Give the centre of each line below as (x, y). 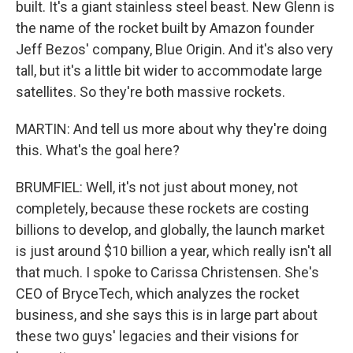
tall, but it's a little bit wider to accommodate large (169, 71)
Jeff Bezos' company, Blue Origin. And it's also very (175, 49)
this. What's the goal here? (98, 150)
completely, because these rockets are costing (162, 208)
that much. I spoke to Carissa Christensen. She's (167, 272)
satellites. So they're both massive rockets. (150, 92)
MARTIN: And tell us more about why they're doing (171, 129)
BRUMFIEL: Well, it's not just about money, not (157, 187)
